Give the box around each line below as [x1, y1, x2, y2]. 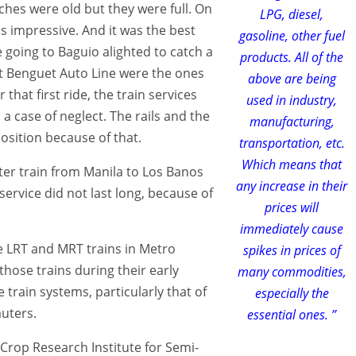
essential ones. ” [247, 305, 336, 323]
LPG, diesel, [260, 5, 323, 23]
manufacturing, [249, 112, 335, 130]
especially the [254, 284, 329, 302]
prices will [265, 198, 319, 216]
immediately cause [240, 219, 343, 238]
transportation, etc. [238, 133, 345, 152]
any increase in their [236, 176, 347, 195]
